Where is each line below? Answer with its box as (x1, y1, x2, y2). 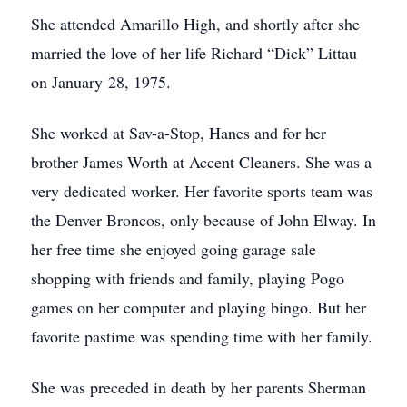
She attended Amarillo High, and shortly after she (31, 13, 360, 35)
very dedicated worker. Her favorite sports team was (31, 180, 372, 202)
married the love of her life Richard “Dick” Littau (31, 42, 357, 64)
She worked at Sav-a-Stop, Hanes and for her (31, 122, 326, 144)
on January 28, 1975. (31, 71, 171, 93)
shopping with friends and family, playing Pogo (31, 267, 344, 289)
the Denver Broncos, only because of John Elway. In (31, 209, 376, 231)
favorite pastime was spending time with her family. (31, 325, 372, 347)
